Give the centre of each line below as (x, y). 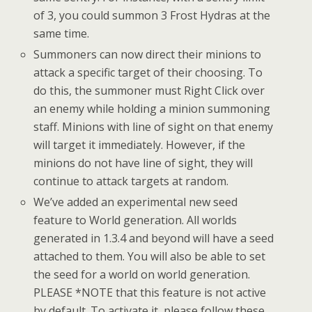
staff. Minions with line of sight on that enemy (154, 126)
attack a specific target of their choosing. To (148, 72)
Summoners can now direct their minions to (148, 54)
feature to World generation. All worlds (135, 220)
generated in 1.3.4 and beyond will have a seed (154, 239)
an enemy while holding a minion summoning (152, 108)
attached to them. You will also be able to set (150, 257)
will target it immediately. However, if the (140, 145)
